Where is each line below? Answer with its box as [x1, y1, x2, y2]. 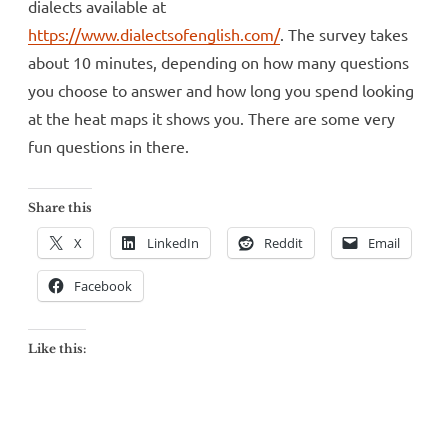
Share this [28, 199, 92, 215]
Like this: [28, 340, 86, 356]
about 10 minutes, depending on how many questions [28, 51, 409, 72]
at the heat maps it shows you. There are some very [28, 107, 395, 128]
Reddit [264, 233, 303, 252]
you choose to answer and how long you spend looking [28, 79, 414, 100]
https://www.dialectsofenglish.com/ [28, 23, 280, 44]
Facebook [74, 276, 132, 295]
